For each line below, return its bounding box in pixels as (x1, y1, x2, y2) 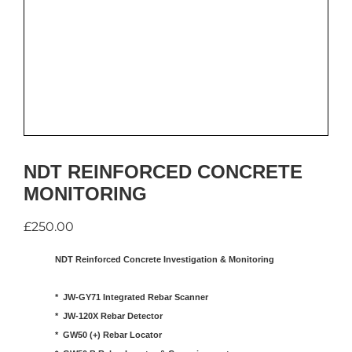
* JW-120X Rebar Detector (55, 311, 163, 321)
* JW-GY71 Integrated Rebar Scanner (55, 292, 208, 302)
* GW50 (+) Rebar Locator (55, 330, 162, 339)
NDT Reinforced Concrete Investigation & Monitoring (55, 255, 274, 264)
